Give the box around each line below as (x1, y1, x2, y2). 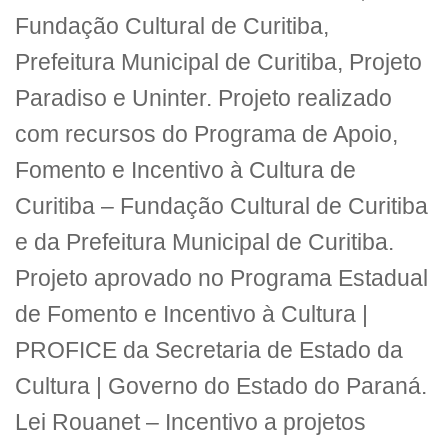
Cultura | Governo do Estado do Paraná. (15, 374, 427, 400)
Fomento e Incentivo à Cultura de (15, 158, 356, 184)
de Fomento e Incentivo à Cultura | (15, 302, 368, 328)
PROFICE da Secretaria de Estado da (15, 338, 403, 364)
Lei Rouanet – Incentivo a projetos (15, 410, 366, 436)
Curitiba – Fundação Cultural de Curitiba (15, 194, 428, 220)
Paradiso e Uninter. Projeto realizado (15, 86, 392, 112)
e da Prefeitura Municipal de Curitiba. (15, 230, 394, 256)
